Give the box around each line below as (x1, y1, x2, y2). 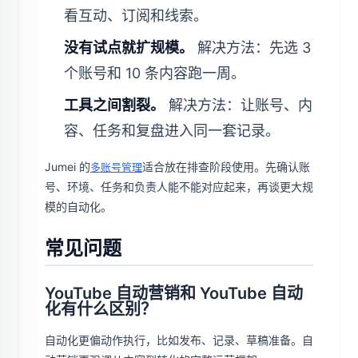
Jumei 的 (45, 160, 90, 174)
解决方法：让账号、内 (165, 97, 312, 114)
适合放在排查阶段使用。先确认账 (142, 160, 310, 174)
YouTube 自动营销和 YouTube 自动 (45, 284, 303, 304)
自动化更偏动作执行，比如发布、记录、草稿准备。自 (45, 333, 313, 348)
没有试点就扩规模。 (64, 39, 193, 57)
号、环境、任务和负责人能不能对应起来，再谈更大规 (45, 180, 313, 194)
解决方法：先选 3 (193, 39, 311, 57)
